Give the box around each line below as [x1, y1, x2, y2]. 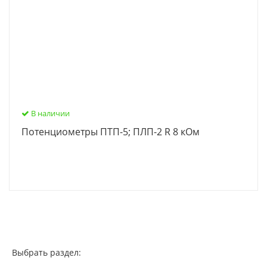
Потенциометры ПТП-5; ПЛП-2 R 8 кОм [21, 125, 200, 138]
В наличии [29, 107, 70, 119]
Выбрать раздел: [12, 246, 81, 258]
